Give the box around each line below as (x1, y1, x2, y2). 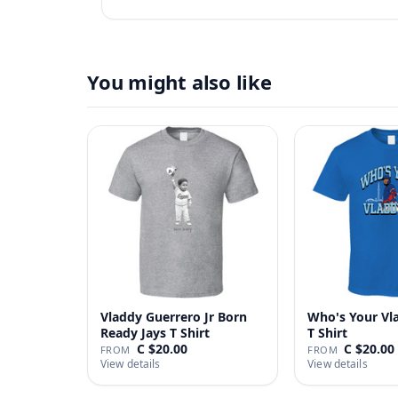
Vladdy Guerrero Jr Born (100, 307, 247, 325)
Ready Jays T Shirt (100, 323, 210, 341)
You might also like (87, 68, 272, 95)
